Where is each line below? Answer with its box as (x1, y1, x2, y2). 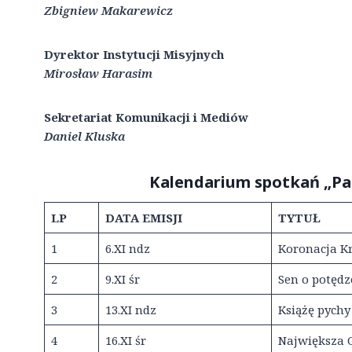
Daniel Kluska (44, 127, 125, 144)
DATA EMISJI (104, 209, 182, 225)
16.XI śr (104, 332, 146, 348)
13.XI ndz (104, 301, 156, 317)
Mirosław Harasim (44, 64, 152, 81)
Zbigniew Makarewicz (44, 2, 173, 18)
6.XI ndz (104, 240, 150, 256)
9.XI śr (104, 270, 140, 287)
